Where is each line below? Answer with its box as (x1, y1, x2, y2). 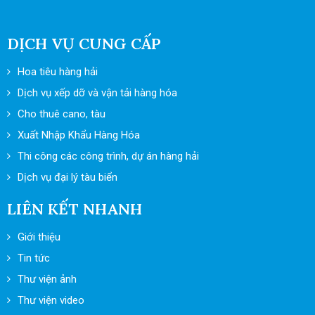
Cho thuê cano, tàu (18, 107, 105, 120)
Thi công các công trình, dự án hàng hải (18, 149, 199, 162)
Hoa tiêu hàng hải (18, 65, 98, 78)
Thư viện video (18, 293, 84, 307)
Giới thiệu (18, 230, 60, 243)
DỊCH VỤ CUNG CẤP (7, 33, 161, 53)
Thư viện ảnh (18, 272, 77, 285)
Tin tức (18, 251, 50, 264)
